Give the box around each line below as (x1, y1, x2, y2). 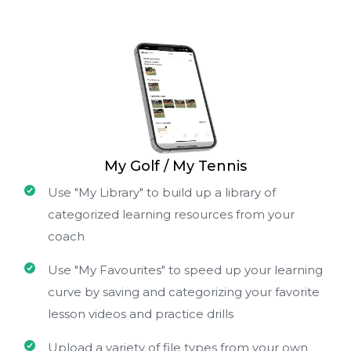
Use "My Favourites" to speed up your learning (48, 262, 323, 278)
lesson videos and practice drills (48, 306, 233, 322)
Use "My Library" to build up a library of (48, 185, 276, 201)
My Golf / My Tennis (104, 157, 247, 175)
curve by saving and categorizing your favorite (48, 284, 320, 300)
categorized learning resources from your (48, 207, 295, 223)
